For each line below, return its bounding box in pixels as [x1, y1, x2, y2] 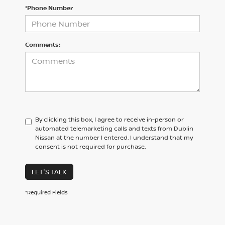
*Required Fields [25, 188, 68, 196]
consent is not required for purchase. [35, 142, 146, 151]
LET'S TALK [32, 167, 67, 176]
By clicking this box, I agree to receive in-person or [35, 115, 184, 124]
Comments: [25, 40, 60, 49]
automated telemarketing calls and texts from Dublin [35, 124, 193, 133]
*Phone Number [25, 3, 73, 12]
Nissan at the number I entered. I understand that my [35, 133, 193, 142]
